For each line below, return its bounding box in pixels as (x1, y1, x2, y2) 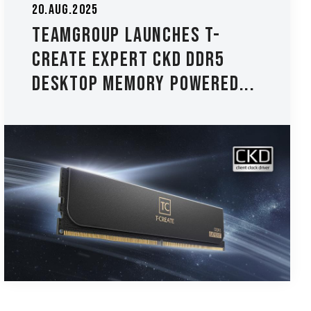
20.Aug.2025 (31, 1, 99, 19)
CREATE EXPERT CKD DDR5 (31, 47, 225, 73)
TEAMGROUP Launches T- (31, 23, 221, 49)
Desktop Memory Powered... (31, 72, 255, 97)
